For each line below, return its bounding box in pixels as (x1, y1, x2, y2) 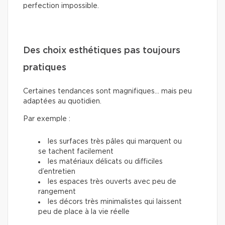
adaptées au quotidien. (23, 97, 101, 105)
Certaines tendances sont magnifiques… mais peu (23, 87, 192, 95)
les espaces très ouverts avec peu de (48, 178, 176, 185)
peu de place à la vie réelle (38, 208, 130, 215)
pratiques (23, 63, 66, 72)
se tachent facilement (38, 148, 114, 155)
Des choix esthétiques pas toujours (23, 46, 180, 55)
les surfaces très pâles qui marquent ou (48, 138, 182, 145)
